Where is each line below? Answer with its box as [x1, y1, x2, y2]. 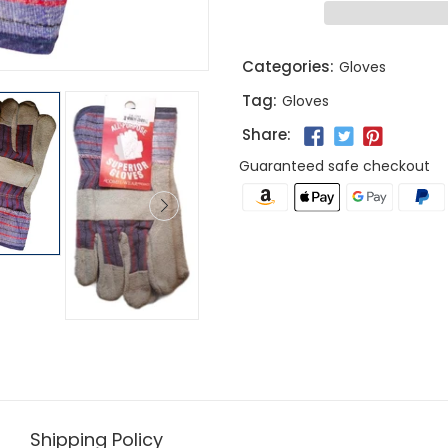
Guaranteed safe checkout [239, 156, 430, 177]
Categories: [242, 56, 334, 77]
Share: [242, 124, 291, 145]
